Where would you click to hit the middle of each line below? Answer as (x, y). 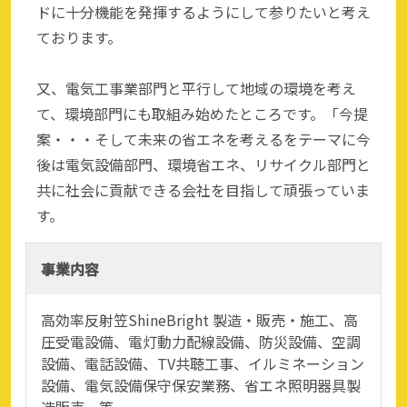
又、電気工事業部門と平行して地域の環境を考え (196, 88)
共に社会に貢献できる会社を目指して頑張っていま (203, 189)
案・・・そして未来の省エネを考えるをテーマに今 (203, 139)
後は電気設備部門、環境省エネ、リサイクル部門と (203, 164)
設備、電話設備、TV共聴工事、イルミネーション (203, 363)
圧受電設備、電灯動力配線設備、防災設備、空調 (201, 341)
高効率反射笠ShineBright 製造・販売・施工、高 (199, 319)
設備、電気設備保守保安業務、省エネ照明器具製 (201, 385)
